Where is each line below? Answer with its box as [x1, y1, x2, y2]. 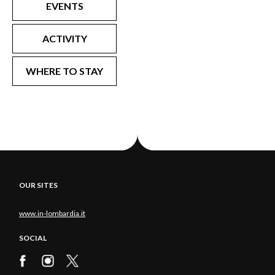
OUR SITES [19, 180, 58, 190]
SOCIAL [19, 233, 47, 243]
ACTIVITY [42, 32, 87, 44]
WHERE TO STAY [26, 64, 103, 77]
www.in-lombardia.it [19, 208, 85, 218]
